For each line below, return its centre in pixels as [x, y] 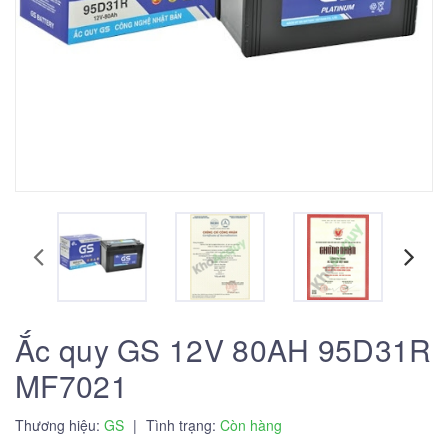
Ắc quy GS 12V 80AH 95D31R [223, 349]
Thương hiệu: [59, 425]
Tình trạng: [181, 425]
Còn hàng [251, 425]
